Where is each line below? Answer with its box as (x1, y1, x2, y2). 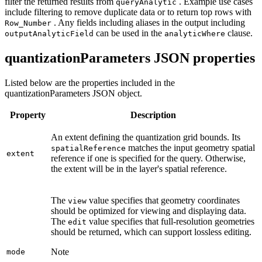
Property (9, 109, 46, 120)
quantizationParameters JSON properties (5, 50, 255, 65)
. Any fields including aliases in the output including (51, 17, 245, 27)
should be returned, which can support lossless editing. (51, 226, 251, 237)
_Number (19, 18, 51, 27)
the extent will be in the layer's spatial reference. (51, 163, 227, 174)
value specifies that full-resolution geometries (87, 216, 254, 226)
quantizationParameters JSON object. (5, 88, 142, 98)
